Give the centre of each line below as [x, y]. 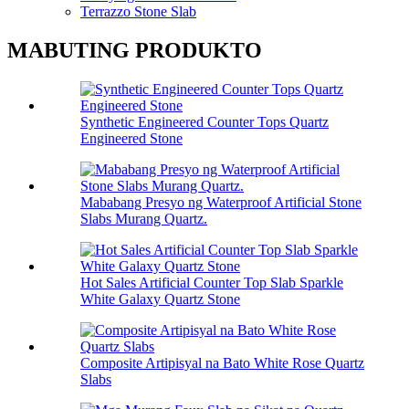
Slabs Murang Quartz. [144, 218]
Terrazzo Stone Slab [138, 11]
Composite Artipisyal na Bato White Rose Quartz [222, 362]
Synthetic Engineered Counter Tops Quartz [204, 121]
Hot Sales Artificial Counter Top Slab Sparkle [212, 282]
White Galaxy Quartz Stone [160, 299]
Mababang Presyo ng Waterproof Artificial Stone [221, 202]
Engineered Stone [131, 138]
